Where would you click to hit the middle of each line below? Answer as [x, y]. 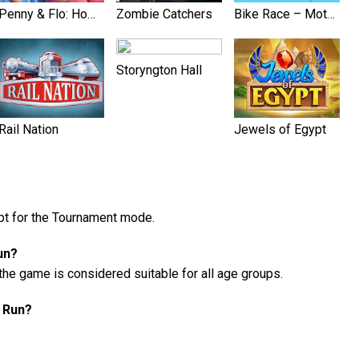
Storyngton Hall [159, 70]
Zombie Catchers [164, 14]
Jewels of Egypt [280, 129]
